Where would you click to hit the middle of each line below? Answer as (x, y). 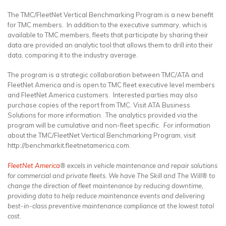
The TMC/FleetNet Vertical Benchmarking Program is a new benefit (110, 14)
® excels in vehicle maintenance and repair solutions (139, 165)
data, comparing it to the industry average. (73, 55)
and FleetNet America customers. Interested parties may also (103, 95)
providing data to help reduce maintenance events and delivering (106, 195)
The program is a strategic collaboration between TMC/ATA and (105, 75)
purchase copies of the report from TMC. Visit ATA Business (99, 105)
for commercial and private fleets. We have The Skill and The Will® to (111, 175)
